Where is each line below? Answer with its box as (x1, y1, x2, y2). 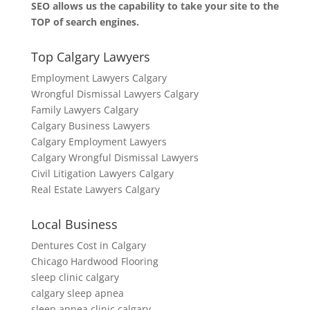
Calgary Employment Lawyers (30, 134, 167, 148)
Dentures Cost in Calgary (30, 238, 146, 252)
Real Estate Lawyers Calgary (30, 182, 160, 196)
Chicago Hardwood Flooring (30, 254, 158, 268)
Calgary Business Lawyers (30, 118, 150, 132)
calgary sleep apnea (30, 286, 124, 300)
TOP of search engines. (30, 15, 139, 28)
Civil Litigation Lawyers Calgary (30, 166, 174, 180)
